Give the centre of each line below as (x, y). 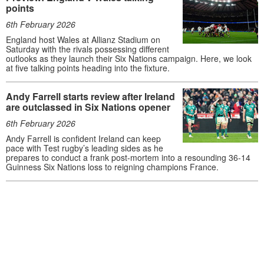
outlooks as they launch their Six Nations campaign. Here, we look (129, 58)
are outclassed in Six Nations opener (88, 107)
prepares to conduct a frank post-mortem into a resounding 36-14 (128, 157)
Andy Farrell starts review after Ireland (90, 96)
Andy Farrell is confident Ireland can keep (83, 138)
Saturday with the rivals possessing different (88, 49)
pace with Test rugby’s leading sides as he (85, 148)
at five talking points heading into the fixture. (88, 67)
